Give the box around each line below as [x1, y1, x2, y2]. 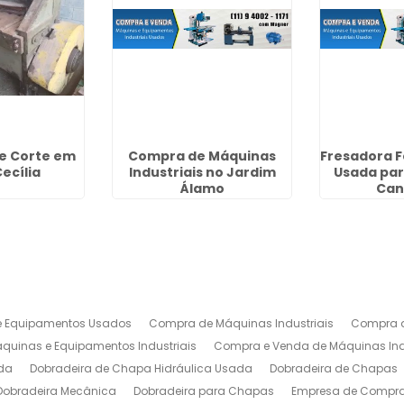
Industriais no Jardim [128, 163, 276, 181]
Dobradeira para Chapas [133, 383, 275, 399]
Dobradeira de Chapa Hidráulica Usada [30, 361, 253, 376]
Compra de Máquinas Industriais [149, 316, 335, 331]
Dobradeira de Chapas [270, 361, 399, 376]
